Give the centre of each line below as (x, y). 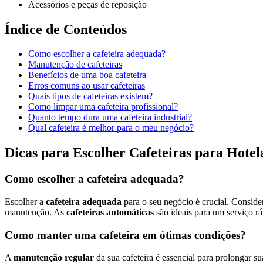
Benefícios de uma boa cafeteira (87, 75)
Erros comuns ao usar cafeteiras (87, 86)
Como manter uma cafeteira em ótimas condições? (125, 235)
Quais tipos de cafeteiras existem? (90, 96)
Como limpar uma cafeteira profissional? (103, 107)
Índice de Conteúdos (66, 29)
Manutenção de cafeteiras (75, 65)
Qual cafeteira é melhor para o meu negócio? (111, 128)
